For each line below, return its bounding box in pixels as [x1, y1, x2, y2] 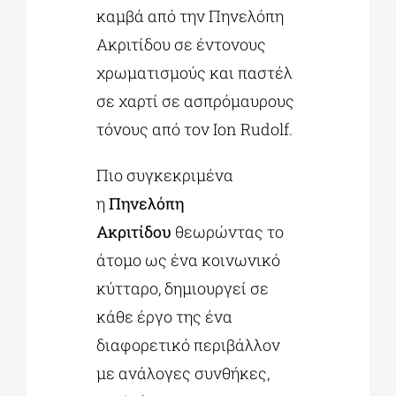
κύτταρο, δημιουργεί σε [96, 277, 270, 299]
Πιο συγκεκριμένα [96, 164, 234, 186]
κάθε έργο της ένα [96, 305, 233, 327]
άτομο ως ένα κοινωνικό [96, 248, 281, 270]
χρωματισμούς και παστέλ [96, 61, 293, 83]
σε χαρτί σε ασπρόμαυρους [96, 89, 295, 111]
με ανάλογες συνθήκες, [96, 362, 270, 384]
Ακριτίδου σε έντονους [96, 33, 267, 55]
